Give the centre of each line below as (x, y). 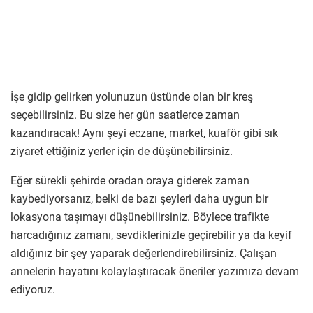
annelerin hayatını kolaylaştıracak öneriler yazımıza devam (155, 272)
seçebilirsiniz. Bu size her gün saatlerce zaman (125, 115)
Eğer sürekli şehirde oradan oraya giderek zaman (130, 181)
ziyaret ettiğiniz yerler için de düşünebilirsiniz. (122, 152)
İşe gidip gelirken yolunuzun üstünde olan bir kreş (132, 97)
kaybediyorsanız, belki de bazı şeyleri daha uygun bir (139, 199)
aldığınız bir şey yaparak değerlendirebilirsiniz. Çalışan (144, 254)
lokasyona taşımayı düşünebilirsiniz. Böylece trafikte (140, 217)
